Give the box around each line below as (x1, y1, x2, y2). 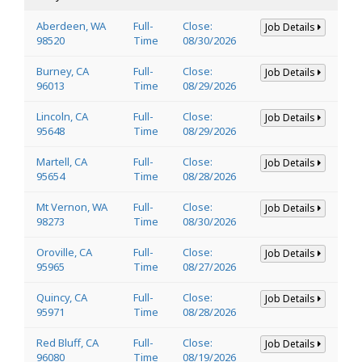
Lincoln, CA (36, 108, 88, 124)
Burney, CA (36, 63, 89, 78)
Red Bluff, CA (36, 335, 99, 350)
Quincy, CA (36, 289, 87, 305)
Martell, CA (36, 154, 87, 169)
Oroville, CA (36, 244, 92, 259)
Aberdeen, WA (36, 18, 106, 33)
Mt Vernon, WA (36, 199, 107, 214)
